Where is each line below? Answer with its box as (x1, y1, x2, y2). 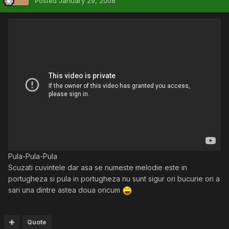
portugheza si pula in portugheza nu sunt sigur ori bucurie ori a (8, 174, 220, 183)
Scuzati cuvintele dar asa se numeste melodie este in (8, 163, 187, 172)
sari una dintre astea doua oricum (8, 185, 122, 194)
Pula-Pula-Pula (8, 151, 57, 161)
